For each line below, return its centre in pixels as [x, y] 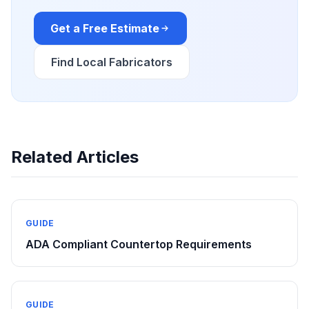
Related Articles [75, 157]
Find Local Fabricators [112, 62]
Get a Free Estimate [105, 28]
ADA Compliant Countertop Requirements [139, 244]
